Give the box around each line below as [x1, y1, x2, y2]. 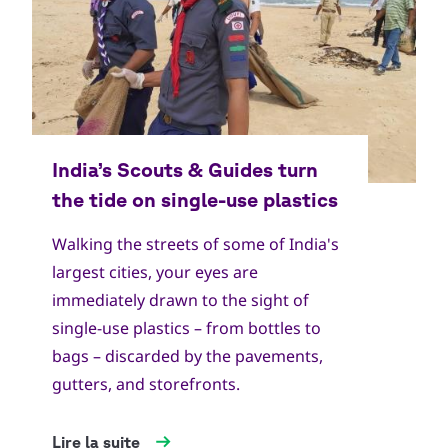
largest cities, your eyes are [52, 260, 258, 283]
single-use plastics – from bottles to [52, 316, 321, 339]
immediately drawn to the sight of [52, 288, 309, 311]
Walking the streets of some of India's [52, 232, 339, 255]
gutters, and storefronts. [52, 372, 240, 395]
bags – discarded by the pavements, [52, 344, 323, 367]
